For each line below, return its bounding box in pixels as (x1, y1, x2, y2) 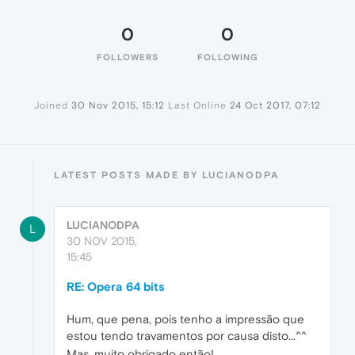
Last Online (168, 100, 227, 112)
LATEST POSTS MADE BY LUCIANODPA (54, 170, 279, 181)
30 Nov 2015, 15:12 (71, 100, 165, 112)
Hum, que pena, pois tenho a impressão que (67, 312, 304, 326)
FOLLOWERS (97, 52, 158, 63)
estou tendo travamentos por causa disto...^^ (67, 329, 307, 343)
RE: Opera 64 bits (67, 280, 165, 294)
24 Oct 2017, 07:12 (230, 100, 321, 112)
